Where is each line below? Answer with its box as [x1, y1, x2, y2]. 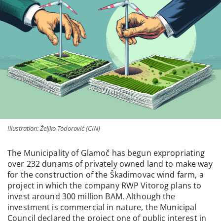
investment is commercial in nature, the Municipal [7, 201, 197, 213]
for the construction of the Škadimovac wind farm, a [7, 169, 204, 180]
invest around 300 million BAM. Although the [7, 190, 176, 202]
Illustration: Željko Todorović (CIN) [7, 123, 100, 133]
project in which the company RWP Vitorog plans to [7, 180, 202, 191]
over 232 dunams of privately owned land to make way [7, 158, 213, 169]
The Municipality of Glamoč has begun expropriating [7, 147, 205, 158]
